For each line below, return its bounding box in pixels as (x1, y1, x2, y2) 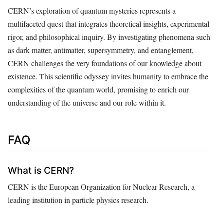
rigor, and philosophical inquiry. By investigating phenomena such (8, 32, 210, 42)
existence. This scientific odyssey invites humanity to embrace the (8, 71, 208, 82)
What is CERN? (8, 164, 74, 177)
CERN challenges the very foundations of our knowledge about (8, 58, 201, 69)
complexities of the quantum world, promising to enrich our (8, 84, 189, 95)
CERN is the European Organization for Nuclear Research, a (8, 181, 195, 192)
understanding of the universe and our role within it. (8, 97, 166, 108)
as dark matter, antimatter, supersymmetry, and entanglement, (8, 45, 194, 55)
